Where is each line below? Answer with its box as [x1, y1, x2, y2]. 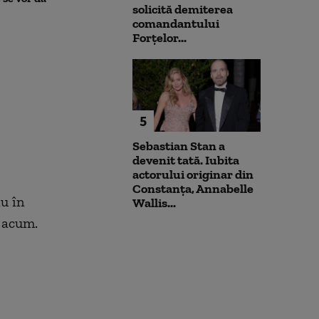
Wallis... [132, 194, 176, 211]
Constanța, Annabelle [132, 180, 253, 197]
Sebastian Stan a [132, 137, 225, 154]
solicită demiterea [132, 1, 233, 18]
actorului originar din [132, 166, 253, 182]
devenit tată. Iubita [132, 152, 239, 168]
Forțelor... [132, 30, 187, 46]
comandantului [132, 16, 219, 32]
